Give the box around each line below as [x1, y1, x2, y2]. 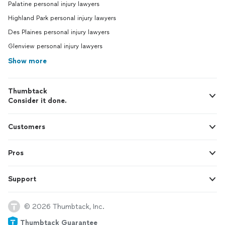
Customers [8, 123, 45, 132]
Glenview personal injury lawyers [8, 43, 102, 50]
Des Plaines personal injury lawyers [8, 29, 109, 36]
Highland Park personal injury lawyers [8, 15, 116, 22]
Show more [8, 57, 47, 66]
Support [8, 175, 36, 184]
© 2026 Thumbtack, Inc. [24, 202, 104, 211]
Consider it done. [8, 96, 67, 105]
